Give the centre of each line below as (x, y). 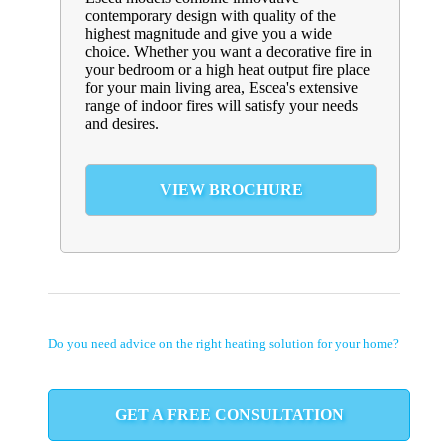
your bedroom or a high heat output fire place (227, 69)
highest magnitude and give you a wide (208, 33)
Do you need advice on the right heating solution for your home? (223, 343)
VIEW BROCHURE (231, 189)
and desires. (122, 123)
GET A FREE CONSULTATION (229, 415)
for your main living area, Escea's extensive (221, 87)
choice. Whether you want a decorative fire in (228, 51)
